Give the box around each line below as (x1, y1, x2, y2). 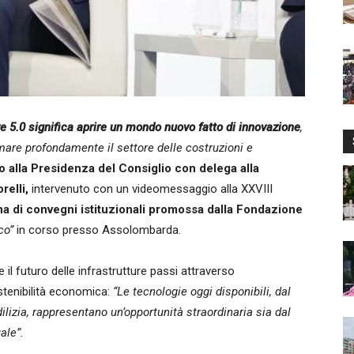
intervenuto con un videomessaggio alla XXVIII (28, 182, 273, 196)
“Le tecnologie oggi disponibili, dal (113, 284, 291, 299)
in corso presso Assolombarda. (13, 223, 181, 237)
